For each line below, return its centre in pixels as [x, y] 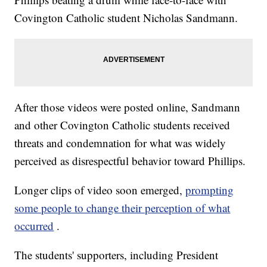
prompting [210, 190]
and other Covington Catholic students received [122, 125]
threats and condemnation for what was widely [120, 143]
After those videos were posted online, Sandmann [128, 107]
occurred [34, 226]
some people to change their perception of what [122, 208]
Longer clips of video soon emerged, [100, 190]
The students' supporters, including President [117, 255]
